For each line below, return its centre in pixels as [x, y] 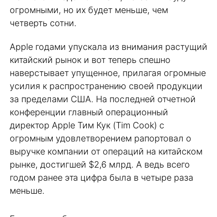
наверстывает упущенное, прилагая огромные [108, 73]
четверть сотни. [43, 23]
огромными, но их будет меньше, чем [89, 10]
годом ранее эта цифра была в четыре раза [101, 177]
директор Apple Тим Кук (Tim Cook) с [87, 125]
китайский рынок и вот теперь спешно [90, 60]
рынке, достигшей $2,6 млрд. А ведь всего [100, 164]
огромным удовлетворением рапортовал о [101, 138]
